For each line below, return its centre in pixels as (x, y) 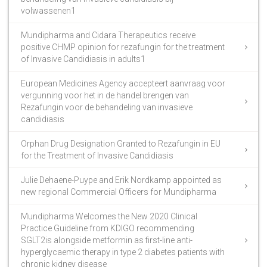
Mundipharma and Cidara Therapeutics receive (108, 35)
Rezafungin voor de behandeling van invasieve (107, 107)
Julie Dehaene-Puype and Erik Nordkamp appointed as (121, 180)
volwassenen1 (48, 10)
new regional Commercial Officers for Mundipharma (119, 192)
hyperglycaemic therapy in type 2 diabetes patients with (123, 252)
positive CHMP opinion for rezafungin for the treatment (123, 47)
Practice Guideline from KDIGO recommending (108, 228)
